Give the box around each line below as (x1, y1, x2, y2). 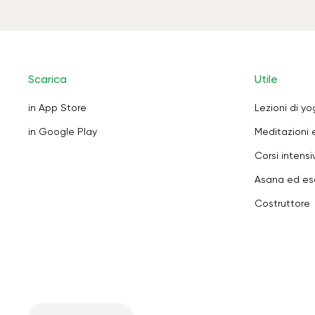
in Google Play (28, 126, 97, 137)
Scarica (28, 72, 67, 86)
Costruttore (255, 198, 310, 209)
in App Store (28, 102, 86, 113)
